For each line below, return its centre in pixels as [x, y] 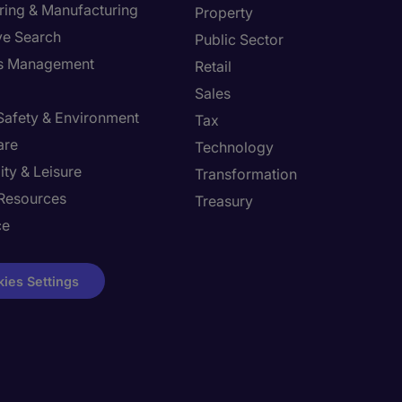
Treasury [224, 201]
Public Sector [239, 39]
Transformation [246, 174]
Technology [234, 147]
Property [224, 13]
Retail [213, 66]
